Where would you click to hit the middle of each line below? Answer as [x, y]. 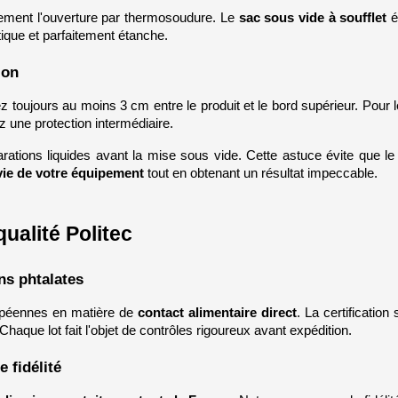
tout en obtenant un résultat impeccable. [260, 173]
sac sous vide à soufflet [313, 17]
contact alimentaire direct [217, 313]
